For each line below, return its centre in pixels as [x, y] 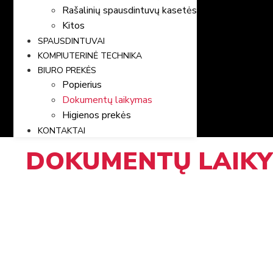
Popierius [82, 85]
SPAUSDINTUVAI [71, 41]
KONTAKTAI [62, 131]
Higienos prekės [97, 115]
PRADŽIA [48, 181]
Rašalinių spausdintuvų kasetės [129, 11]
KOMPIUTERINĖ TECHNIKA [90, 56]
